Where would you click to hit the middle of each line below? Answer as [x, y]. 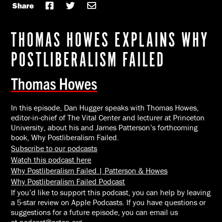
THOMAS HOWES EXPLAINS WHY [110, 41]
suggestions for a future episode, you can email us [95, 212]
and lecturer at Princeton [163, 118]
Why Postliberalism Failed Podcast [68, 182]
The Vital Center [94, 118]
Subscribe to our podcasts [54, 148]
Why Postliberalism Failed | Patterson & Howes [89, 170]
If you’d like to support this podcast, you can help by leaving [111, 193]
